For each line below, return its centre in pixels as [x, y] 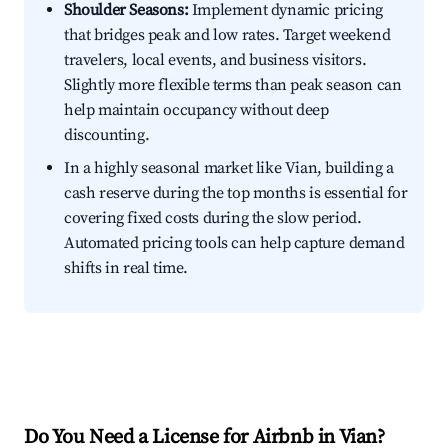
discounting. [107, 135]
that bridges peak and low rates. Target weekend [227, 35]
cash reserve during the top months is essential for [236, 193]
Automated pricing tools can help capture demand [234, 243]
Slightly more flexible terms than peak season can [233, 85]
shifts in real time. [126, 268]
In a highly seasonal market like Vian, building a [229, 168]
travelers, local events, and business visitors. [215, 60]
